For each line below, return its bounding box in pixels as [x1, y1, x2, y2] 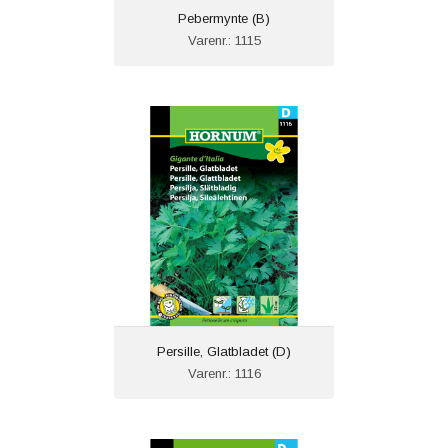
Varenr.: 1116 [187, 366, 261, 382]
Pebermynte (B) [178, 11, 270, 27]
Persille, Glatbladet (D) [157, 344, 291, 360]
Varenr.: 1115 [187, 33, 261, 49]
